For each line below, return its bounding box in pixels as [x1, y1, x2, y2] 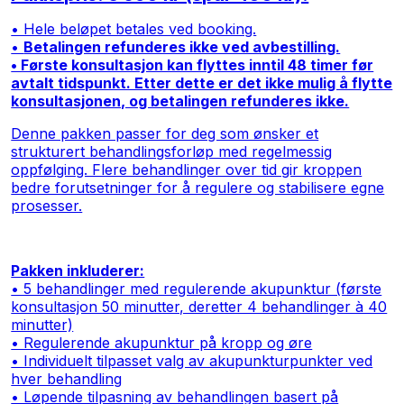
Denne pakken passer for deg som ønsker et [11, 124, 319, 142]
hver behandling [11, 369, 123, 388]
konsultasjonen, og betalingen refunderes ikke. [11, 91, 350, 110]
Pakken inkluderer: [11, 261, 145, 280]
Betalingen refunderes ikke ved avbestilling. [23, 37, 341, 56]
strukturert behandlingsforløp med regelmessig [11, 142, 333, 161]
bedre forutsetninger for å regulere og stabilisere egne [11, 178, 385, 197]
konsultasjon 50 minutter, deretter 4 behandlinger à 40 [11, 297, 388, 316]
